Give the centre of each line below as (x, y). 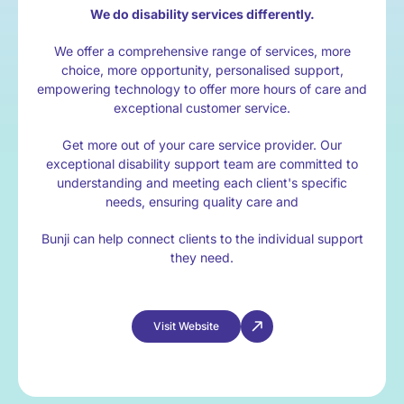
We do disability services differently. (202, 14)
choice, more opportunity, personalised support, (202, 69)
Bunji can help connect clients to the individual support (202, 238)
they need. (202, 257)
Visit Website (186, 326)
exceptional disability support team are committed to (202, 163)
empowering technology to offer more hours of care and (202, 88)
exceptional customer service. (202, 107)
